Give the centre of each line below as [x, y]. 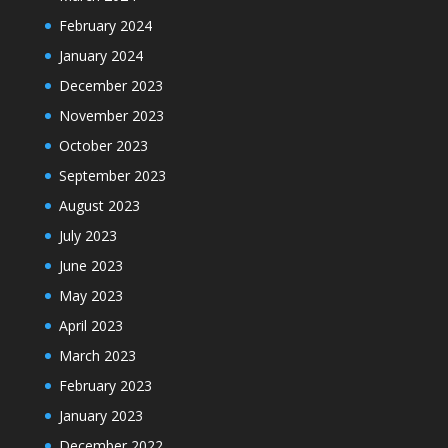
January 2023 [100, 416]
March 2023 [97, 356]
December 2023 [110, 86]
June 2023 [90, 266]
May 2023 [90, 296]
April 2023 [90, 326]
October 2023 [103, 146]
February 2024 [105, 26]
